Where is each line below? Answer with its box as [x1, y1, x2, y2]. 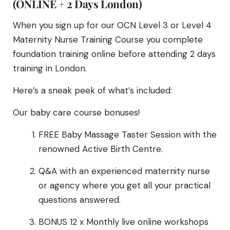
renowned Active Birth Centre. [39, 143, 163, 155]
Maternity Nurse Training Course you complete [13, 34, 203, 46]
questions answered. [39, 194, 121, 206]
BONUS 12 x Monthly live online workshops [39, 216, 208, 228]
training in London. [13, 63, 87, 74]
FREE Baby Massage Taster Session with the [39, 129, 217, 141]
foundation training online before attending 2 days [13, 48, 216, 60]
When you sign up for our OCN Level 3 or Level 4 [13, 20, 212, 31]
